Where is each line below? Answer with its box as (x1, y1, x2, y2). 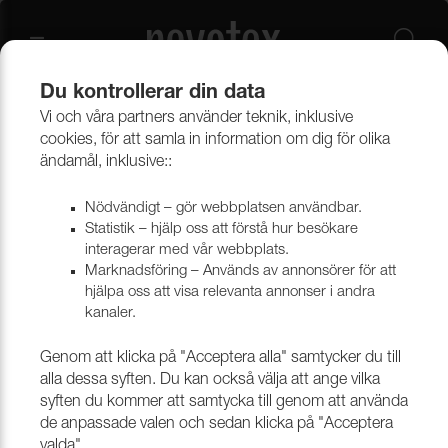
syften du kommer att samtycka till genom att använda (40, 395, 408, 411)
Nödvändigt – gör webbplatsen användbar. (85, 201, 362, 216)
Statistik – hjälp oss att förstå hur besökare (85, 222, 358, 237)
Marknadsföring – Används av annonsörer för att (85, 264, 396, 279)
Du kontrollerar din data (40, 84, 265, 104)
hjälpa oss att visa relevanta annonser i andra (85, 285, 375, 300)
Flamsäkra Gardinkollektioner (182, 115, 330, 128)
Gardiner (118, 115, 163, 128)
